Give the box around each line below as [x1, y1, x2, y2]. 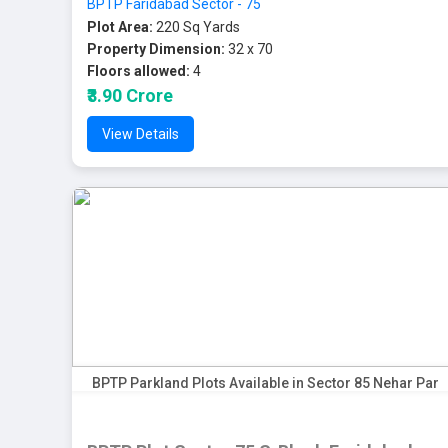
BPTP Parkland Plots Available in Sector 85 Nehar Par [91, 375, 439, 391]
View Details [102, 126, 179, 142]
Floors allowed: [87, 63, 190, 79]
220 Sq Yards [153, 19, 240, 35]
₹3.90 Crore [87, 85, 173, 106]
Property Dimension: [87, 41, 225, 57]
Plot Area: [87, 19, 153, 35]
